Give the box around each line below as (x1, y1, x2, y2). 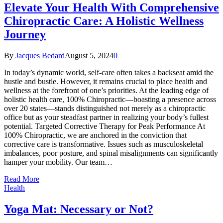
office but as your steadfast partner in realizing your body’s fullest (4, 113, 209, 122)
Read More (4, 175, 39, 184)
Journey (4, 28, 46, 41)
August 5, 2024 (65, 51, 113, 60)
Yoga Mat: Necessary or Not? (4, 203, 153, 216)
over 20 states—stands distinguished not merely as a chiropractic (4, 104, 206, 113)
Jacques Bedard (15, 51, 65, 60)
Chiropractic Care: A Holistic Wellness (4, 14, 204, 28)
